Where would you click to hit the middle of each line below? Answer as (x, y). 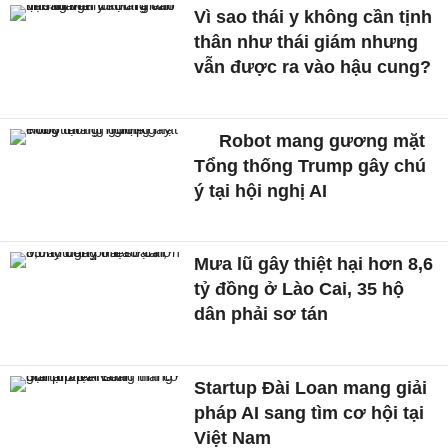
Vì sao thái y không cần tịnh (313, 17)
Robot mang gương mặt (320, 140)
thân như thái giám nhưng (306, 42)
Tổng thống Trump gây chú (310, 165)
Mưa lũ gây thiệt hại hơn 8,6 (314, 264)
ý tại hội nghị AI (261, 190)
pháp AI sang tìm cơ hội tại (309, 413)
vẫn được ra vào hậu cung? (313, 67)
